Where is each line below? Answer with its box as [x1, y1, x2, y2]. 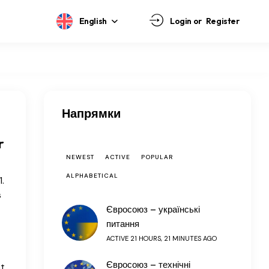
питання [106, 217, 139, 230]
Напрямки [62, 105, 121, 121]
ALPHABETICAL [66, 171, 118, 180]
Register [205, 15, 240, 26]
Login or [170, 15, 202, 26]
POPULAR [141, 153, 173, 161]
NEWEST [66, 153, 94, 161]
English [79, 15, 107, 26]
